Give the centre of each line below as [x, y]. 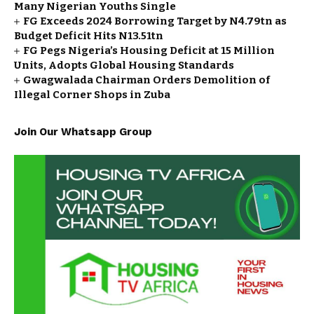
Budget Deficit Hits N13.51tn [89, 36]
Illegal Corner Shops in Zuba [92, 95]
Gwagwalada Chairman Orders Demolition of [147, 80]
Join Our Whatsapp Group [83, 132]
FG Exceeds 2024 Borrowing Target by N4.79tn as [155, 21]
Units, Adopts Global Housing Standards [124, 65]
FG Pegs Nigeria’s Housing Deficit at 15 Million [149, 50]
